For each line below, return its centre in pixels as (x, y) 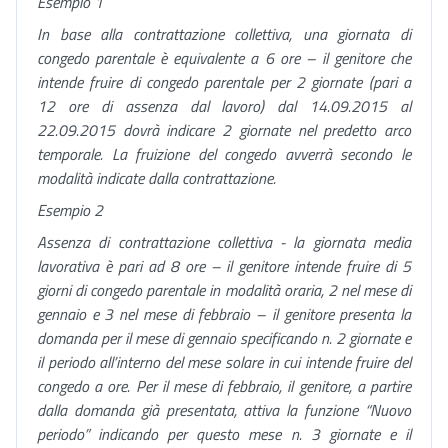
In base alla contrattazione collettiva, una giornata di (224, 34)
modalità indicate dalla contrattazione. (156, 178)
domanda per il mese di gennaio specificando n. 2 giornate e (224, 338)
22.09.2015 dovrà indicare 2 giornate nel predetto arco (224, 130)
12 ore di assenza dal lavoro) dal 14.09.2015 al (224, 106)
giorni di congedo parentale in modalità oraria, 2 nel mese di (224, 290)
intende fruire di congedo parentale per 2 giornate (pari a (224, 82)
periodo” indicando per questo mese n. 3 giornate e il (224, 434)
